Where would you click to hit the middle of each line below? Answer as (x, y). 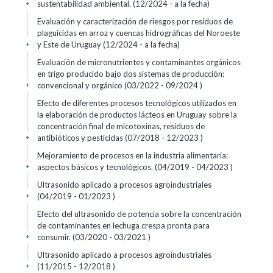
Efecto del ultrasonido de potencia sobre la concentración (139, 214)
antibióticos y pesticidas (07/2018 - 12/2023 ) (120, 138)
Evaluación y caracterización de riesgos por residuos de (135, 21)
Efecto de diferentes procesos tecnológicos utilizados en (137, 103)
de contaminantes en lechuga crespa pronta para (123, 225)
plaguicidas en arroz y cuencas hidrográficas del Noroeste (139, 33)
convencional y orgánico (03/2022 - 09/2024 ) (120, 85)
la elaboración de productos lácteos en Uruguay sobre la (137, 115)
